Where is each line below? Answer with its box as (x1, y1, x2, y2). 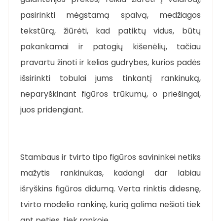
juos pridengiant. (20, 104, 83, 115)
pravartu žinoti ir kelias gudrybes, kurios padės (20, 56, 201, 68)
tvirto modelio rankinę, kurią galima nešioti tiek (20, 198, 201, 210)
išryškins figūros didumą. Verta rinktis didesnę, (20, 183, 201, 194)
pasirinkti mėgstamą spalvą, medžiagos (20, 9, 201, 21)
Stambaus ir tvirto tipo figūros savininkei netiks (20, 151, 201, 163)
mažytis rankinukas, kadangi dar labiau (20, 167, 201, 179)
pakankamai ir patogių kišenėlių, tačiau (20, 40, 201, 52)
